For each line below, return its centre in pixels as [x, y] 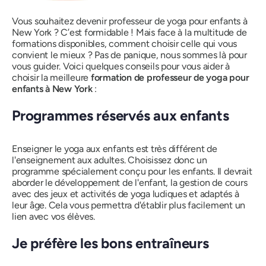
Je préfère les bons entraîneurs [112, 243]
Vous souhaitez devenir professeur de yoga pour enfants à [130, 21]
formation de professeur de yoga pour [170, 78]
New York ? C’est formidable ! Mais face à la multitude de [129, 33]
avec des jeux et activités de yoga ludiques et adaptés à [126, 194]
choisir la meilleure [51, 78]
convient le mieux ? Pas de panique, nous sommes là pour [129, 55]
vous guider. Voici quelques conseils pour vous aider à [121, 66]
